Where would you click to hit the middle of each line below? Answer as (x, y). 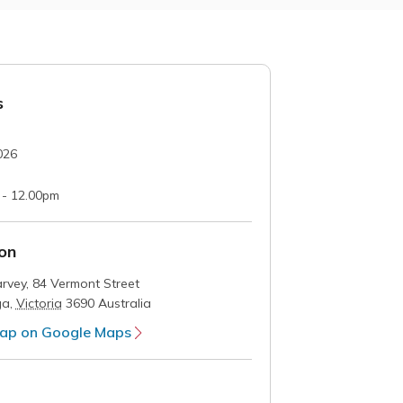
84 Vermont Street (85, 283)
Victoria (39, 303)
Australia (124, 303)
